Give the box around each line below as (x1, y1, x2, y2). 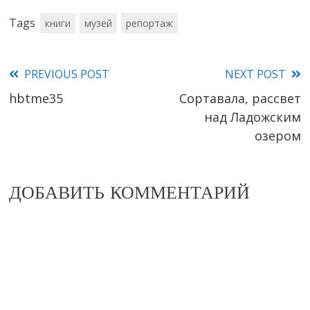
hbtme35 (9, 90, 64, 107)
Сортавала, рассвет (179, 90, 301, 107)
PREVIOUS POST (24, 66, 110, 82)
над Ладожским (203, 109, 301, 126)
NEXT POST (224, 66, 286, 82)
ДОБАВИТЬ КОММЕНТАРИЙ (9, 185, 250, 204)
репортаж (126, 17, 174, 30)
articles (8, 122, 73, 144)
